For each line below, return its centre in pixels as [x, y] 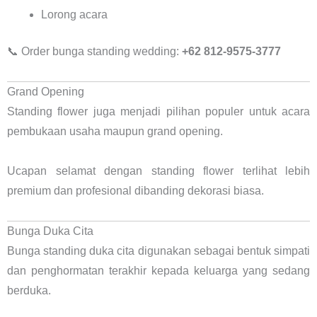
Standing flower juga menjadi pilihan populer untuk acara [158, 111]
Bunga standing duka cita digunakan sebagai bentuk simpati [158, 250]
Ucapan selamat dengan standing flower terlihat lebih [158, 171]
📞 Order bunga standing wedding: [94, 51]
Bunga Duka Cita [50, 231]
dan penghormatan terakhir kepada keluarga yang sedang [158, 270]
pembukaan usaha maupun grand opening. [115, 131]
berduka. [29, 290]
